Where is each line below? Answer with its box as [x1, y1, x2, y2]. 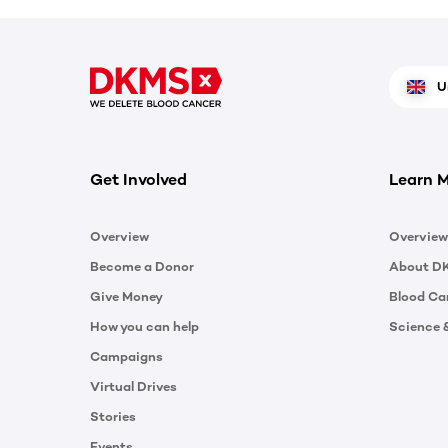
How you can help [90, 318, 199, 334]
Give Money [90, 288, 163, 304]
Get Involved [90, 169, 187, 189]
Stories [90, 408, 136, 424]
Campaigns [90, 348, 163, 364]
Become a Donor [90, 258, 194, 274]
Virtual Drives [90, 378, 177, 394]
